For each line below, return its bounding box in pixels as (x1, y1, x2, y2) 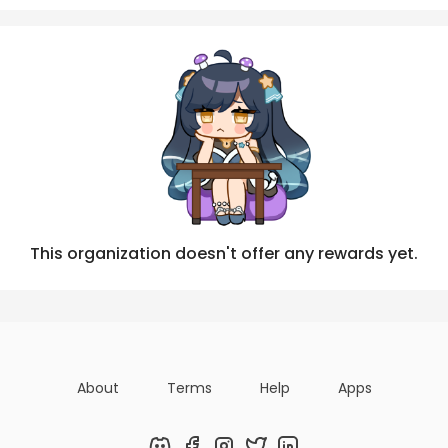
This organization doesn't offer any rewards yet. (30, 241, 418, 265)
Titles (144, 9, 186, 30)
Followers (240, 9, 314, 30)
